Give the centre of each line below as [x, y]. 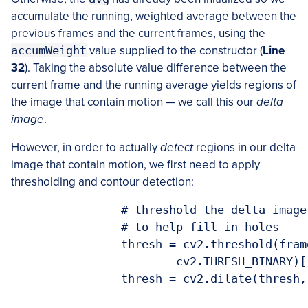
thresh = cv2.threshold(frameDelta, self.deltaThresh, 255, [66, 244]
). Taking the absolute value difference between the [156, 68]
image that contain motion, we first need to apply [135, 165]
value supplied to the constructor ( [175, 51]
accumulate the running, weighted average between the [154, 16]
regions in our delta [244, 148]
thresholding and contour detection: [102, 182]
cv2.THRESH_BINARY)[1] [93, 262]
